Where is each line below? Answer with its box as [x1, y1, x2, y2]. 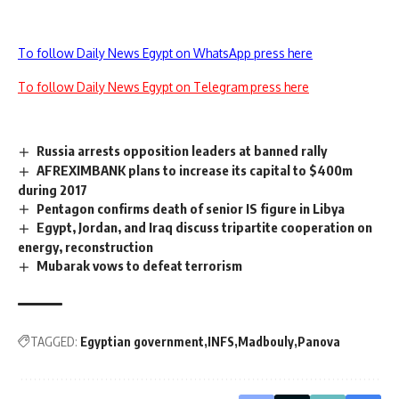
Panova [297, 334, 340, 350]
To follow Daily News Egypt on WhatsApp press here [18, 45, 313, 61]
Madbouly [238, 334, 294, 350]
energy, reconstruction [18, 239, 153, 256]
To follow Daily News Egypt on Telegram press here [18, 78, 309, 94]
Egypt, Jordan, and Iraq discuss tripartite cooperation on [37, 219, 373, 236]
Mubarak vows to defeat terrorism [37, 257, 243, 274]
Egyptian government [80, 334, 204, 350]
